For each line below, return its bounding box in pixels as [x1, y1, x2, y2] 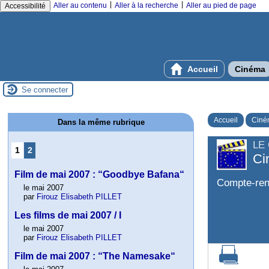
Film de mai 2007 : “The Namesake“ [14, 251, 176, 262]
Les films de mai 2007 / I [14, 210, 122, 221]
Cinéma [235, 64, 265, 74]
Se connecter [22, 85, 68, 94]
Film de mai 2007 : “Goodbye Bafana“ [14, 169, 185, 180]
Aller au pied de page [186, 1, 256, 10]
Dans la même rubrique [57, 118, 145, 127]
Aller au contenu [53, 1, 107, 10]
